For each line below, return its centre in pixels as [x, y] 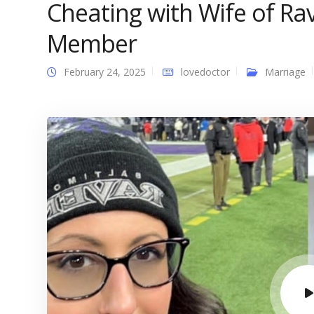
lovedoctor [205, 72]
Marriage [285, 72]
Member [92, 43]
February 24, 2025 [105, 72]
